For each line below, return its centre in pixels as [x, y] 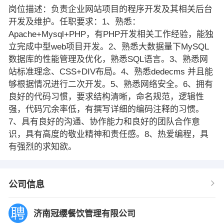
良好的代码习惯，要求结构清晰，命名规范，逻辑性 [106, 96]
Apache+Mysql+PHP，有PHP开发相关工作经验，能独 [111, 34]
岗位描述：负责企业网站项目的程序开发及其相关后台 [110, 9]
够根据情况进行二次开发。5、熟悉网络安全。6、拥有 [110, 84]
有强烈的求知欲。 [42, 146]
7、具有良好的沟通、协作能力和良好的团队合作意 [104, 121]
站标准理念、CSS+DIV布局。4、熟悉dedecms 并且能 [110, 71]
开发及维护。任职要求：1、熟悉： [74, 21]
